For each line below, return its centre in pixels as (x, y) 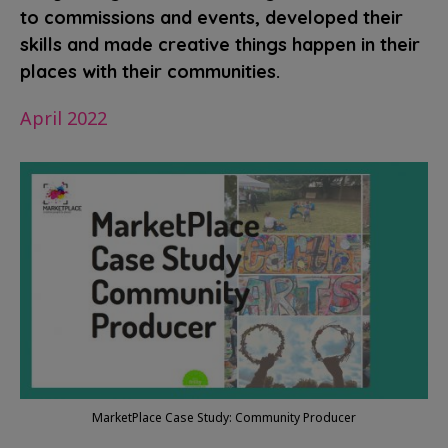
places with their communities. (150, 71)
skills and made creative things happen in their (220, 44)
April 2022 (63, 118)
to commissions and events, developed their (211, 17)
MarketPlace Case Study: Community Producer (224, 417)
